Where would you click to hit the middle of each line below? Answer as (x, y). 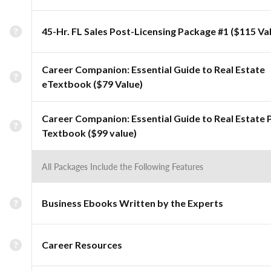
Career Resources (82, 245)
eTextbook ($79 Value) (92, 84)
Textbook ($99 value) (89, 133)
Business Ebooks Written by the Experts (132, 203)
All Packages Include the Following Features (122, 166)
